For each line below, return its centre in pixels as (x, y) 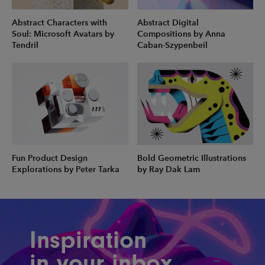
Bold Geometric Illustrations (191, 158)
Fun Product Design (50, 158)
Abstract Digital (168, 23)
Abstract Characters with (59, 23)
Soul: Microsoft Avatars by (63, 34)
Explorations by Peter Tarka (66, 169)
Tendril (25, 46)
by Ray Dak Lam (168, 169)
